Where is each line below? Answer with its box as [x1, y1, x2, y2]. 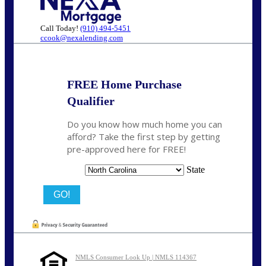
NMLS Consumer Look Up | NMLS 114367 [75, 254, 197, 261]
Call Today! [40, 23, 80, 33]
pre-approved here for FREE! [67, 143, 186, 156]
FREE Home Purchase [67, 78, 182, 91]
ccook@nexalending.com [40, 33, 123, 42]
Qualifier [67, 94, 115, 108]
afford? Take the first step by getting [67, 131, 220, 143]
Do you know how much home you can [67, 118, 222, 131]
